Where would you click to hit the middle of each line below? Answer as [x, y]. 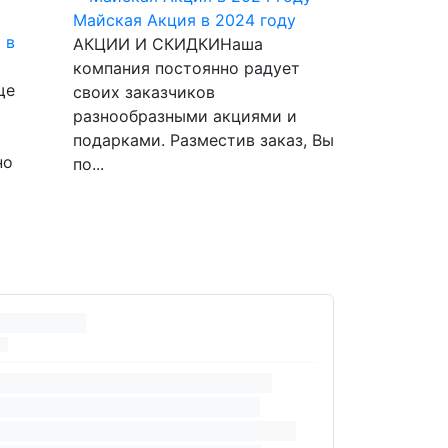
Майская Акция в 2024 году [184, 19]
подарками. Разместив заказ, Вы [203, 139]
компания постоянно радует [186, 67]
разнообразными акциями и [185, 115]
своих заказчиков [144, 91]
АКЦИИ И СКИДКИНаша [168, 43]
